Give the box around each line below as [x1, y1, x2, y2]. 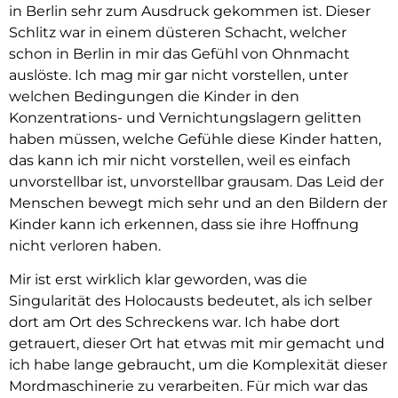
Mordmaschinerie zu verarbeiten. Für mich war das [9, 378, 368, 395]
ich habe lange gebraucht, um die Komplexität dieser [9, 356, 387, 374]
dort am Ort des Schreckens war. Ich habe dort [9, 314, 340, 331]
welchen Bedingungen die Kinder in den [9, 87, 299, 105]
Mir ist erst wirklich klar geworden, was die [9, 271, 307, 289]
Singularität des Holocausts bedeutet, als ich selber [9, 292, 372, 310]
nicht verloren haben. [9, 236, 161, 254]
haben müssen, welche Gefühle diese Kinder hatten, [9, 130, 381, 147]
